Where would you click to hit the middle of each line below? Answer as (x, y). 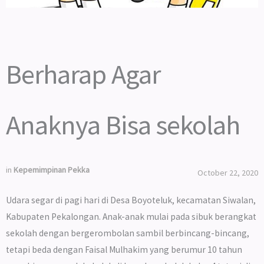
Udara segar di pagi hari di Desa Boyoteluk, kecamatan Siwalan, (131, 200)
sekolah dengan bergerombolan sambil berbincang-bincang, (128, 233)
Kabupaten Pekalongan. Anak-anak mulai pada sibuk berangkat (131, 217)
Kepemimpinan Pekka (52, 170)
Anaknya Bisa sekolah (123, 125)
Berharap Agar (83, 74)
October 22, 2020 (228, 173)
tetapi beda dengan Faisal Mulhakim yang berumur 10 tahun (124, 250)
